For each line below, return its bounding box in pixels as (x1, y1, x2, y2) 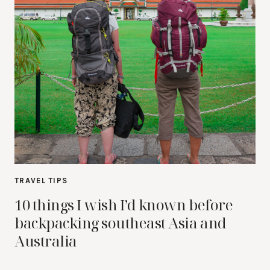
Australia (14, 231, 77, 251)
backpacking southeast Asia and (14, 213, 227, 233)
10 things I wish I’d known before (14, 195, 233, 215)
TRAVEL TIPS (14, 176, 68, 185)
